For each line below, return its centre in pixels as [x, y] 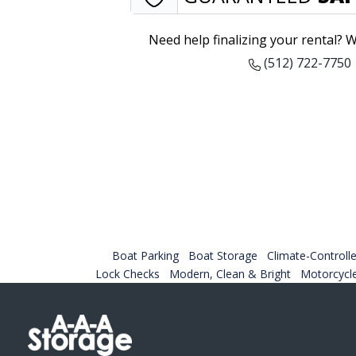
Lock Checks [128, 273]
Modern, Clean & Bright [230, 273]
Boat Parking [145, 255]
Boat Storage [223, 255]
